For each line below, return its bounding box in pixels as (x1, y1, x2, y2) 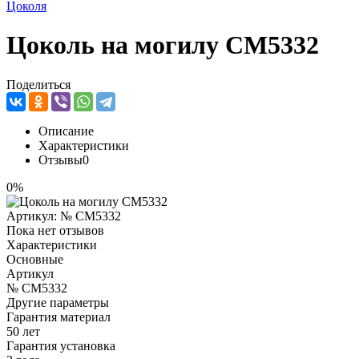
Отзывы (38, 152, 83, 167)
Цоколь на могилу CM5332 (6, 30, 319, 60)
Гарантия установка (6, 338, 115, 353)
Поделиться (6, 77, 71, 91)
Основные (6, 252, 63, 266)
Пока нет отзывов (6, 223, 104, 237)
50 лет (6, 324, 40, 338)
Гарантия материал (6, 309, 111, 324)
